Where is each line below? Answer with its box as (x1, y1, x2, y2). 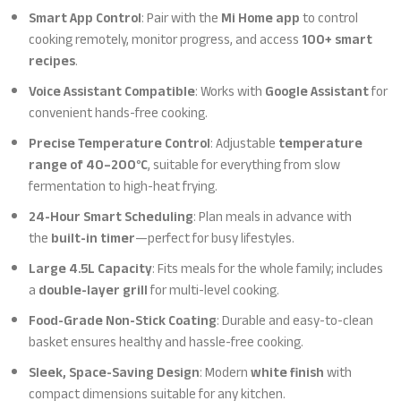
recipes (29, 48, 76, 73)
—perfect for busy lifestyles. (135, 226, 295, 251)
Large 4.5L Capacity (29, 256, 153, 281)
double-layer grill (38, 277, 149, 303)
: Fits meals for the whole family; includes (152, 256, 384, 281)
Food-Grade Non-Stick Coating (29, 308, 218, 333)
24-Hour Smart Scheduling (29, 204, 194, 229)
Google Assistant (265, 79, 370, 104)
